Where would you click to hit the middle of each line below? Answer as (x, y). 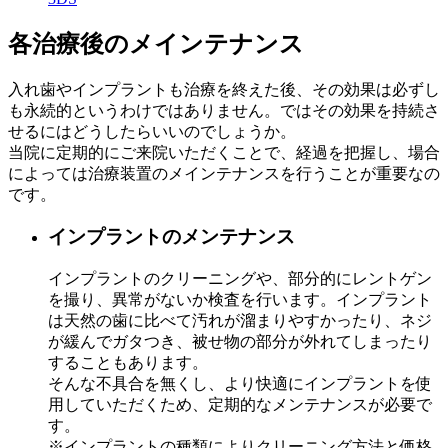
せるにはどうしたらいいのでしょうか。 (152, 131)
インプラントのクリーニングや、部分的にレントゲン (240, 279)
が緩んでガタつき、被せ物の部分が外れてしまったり (240, 342)
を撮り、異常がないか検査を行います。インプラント (240, 300)
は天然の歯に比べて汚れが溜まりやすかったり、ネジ (240, 321)
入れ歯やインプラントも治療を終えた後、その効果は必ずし (224, 89)
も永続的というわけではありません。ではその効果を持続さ (224, 110)
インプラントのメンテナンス (171, 237)
